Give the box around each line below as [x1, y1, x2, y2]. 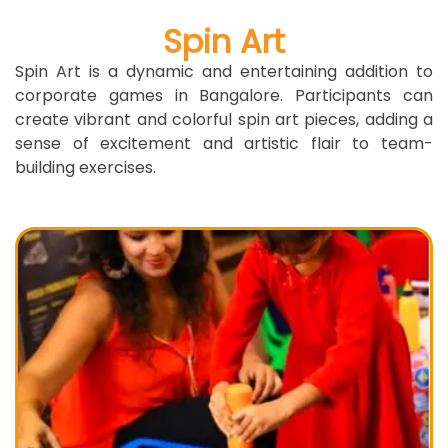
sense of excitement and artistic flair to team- [15, 132, 433, 155]
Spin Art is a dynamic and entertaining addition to [15, 60, 433, 83]
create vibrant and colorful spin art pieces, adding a [15, 108, 433, 131]
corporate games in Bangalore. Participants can [15, 84, 433, 107]
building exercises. [15, 156, 156, 179]
